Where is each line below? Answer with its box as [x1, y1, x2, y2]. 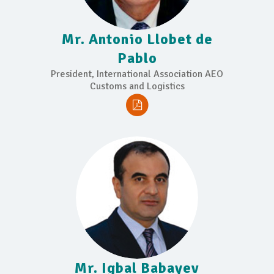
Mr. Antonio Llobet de [61, 29, 213, 48]
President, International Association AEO [51, 67, 223, 80]
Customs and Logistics [89, 80, 185, 92]
